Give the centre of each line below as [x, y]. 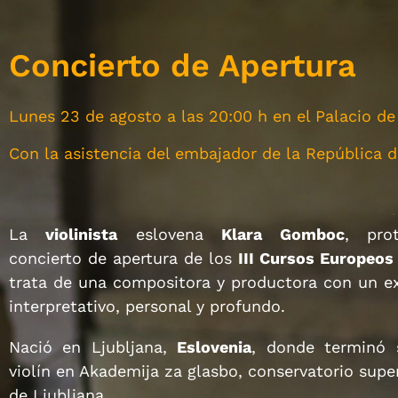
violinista [82, 234]
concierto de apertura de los [124, 258]
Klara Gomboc [283, 234]
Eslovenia [215, 347]
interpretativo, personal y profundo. [147, 306]
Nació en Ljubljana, [93, 347]
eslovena [170, 234]
